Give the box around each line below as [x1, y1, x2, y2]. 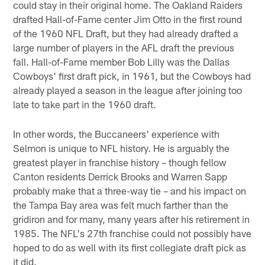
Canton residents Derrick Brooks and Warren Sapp [13, 170, 228, 183]
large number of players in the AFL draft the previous [13, 41, 235, 54]
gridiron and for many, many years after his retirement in [13, 213, 250, 225]
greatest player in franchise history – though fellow [13, 156, 227, 169]
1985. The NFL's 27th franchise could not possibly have [13, 227, 252, 240]
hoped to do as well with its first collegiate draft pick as [13, 241, 247, 254]
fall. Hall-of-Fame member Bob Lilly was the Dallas [13, 56, 230, 68]
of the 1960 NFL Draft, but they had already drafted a [13, 27, 239, 40]
